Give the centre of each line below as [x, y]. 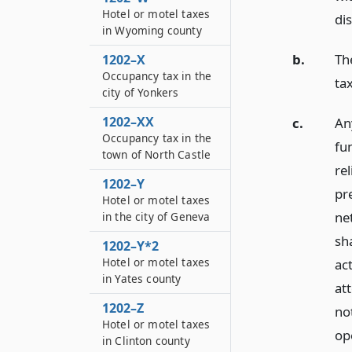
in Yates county [142, 279]
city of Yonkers [141, 92]
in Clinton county [146, 341]
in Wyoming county [152, 30]
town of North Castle [157, 154]
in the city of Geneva [156, 216]
